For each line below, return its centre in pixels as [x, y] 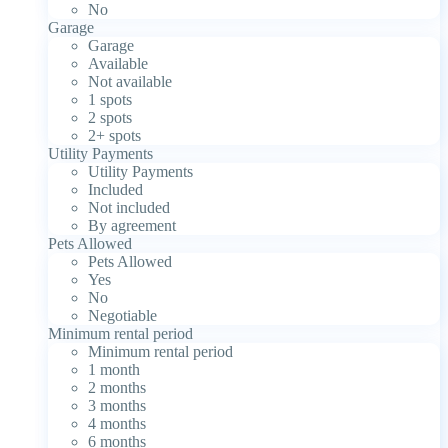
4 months [117, 423]
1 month [114, 369]
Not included [129, 207]
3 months [117, 405]
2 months [117, 387]
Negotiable [122, 315]
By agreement [132, 225]
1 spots [110, 99]
